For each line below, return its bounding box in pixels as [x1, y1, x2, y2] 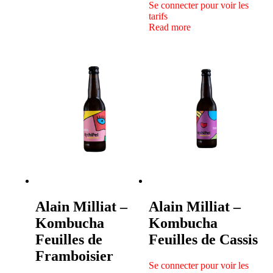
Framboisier [35, 247, 113, 264]
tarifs [149, 10, 168, 21]
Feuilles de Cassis [149, 231, 258, 247]
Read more [149, 21, 191, 32]
